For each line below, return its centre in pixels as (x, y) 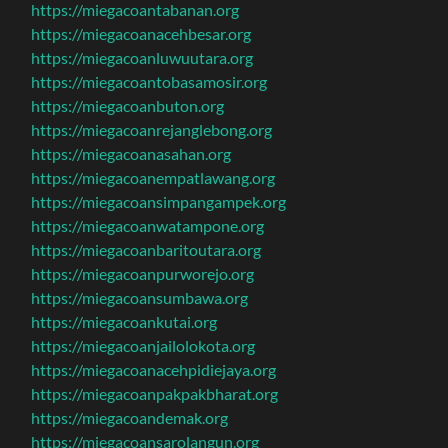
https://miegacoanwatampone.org (148, 225)
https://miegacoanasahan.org (131, 153)
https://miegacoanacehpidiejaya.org (154, 369)
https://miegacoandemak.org (130, 417)
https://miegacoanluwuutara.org (142, 57)
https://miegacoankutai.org (124, 321)
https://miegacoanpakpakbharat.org (155, 393)
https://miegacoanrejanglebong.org (152, 129)
